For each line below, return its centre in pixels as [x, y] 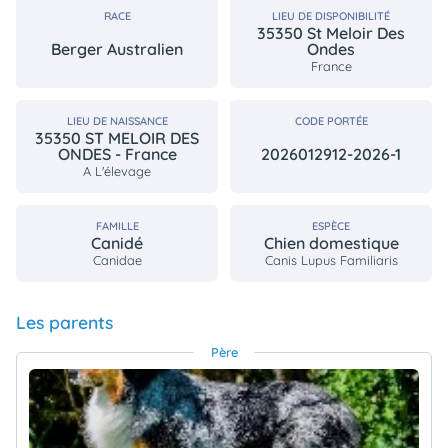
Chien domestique [331, 243]
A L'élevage [117, 171]
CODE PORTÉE [331, 121]
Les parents [64, 322]
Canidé [117, 243]
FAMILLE [117, 226]
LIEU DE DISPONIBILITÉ [331, 16]
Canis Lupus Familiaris [331, 260]
